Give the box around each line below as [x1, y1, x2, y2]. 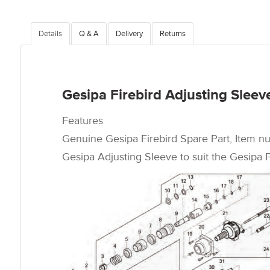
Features [62, 114, 103, 127]
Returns [160, 29, 186, 39]
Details [39, 29, 62, 39]
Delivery [116, 29, 143, 39]
